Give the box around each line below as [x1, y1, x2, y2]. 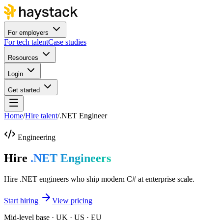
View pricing [52, 196, 92, 205]
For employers [8, 29, 49, 36]
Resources [8, 54, 38, 61]
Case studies [48, 38, 86, 46]
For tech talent [4, 38, 48, 46]
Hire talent [25, 111, 57, 120]
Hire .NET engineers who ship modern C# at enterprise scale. [4, 174, 194, 183]
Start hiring [4, 196, 40, 205]
